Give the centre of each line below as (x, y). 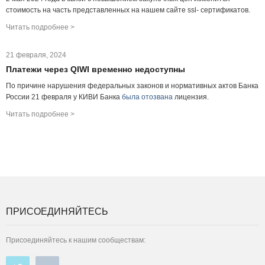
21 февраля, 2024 (36, 55)
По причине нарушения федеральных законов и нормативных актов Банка (132, 86)
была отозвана (147, 97)
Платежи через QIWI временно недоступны (96, 69)
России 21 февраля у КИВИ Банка (64, 97)
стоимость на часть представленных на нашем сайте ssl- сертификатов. (128, 10)
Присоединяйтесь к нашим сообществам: (76, 240)
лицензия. (191, 97)
